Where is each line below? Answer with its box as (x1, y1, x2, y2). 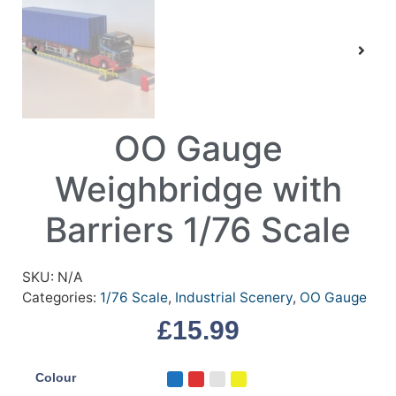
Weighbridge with (54, 168, 342, 210)
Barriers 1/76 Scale (45, 209, 351, 251)
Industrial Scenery (175, 289, 293, 307)
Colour (35, 370, 76, 385)
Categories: (22, 289, 100, 307)
